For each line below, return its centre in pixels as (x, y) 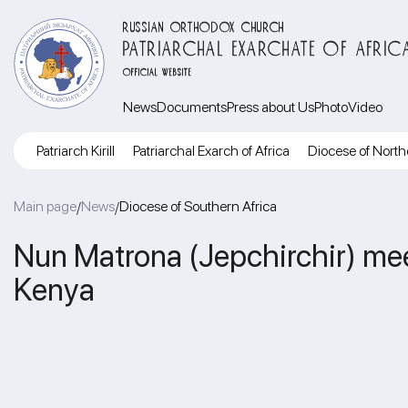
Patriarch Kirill (76, 151)
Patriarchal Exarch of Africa (211, 151)
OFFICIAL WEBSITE (158, 71)
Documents (192, 107)
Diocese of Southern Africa (198, 206)
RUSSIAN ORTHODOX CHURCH (204, 25)
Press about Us (270, 107)
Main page (45, 206)
